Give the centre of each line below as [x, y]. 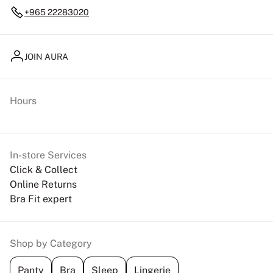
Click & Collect [44, 170]
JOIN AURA [46, 56]
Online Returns [43, 184]
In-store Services [48, 155]
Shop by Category [51, 243]
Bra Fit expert [41, 199]
